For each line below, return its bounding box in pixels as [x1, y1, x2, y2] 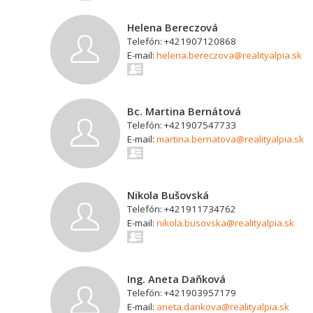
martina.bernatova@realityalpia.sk [156, 133, 304, 145]
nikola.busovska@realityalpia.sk [156, 217, 294, 229]
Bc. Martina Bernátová [127, 104, 241, 118]
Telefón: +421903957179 [127, 286, 236, 299]
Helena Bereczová [127, 20, 218, 34]
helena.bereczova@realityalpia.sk [156, 49, 302, 61]
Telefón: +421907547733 [127, 119, 236, 131]
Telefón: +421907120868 [127, 35, 236, 48]
